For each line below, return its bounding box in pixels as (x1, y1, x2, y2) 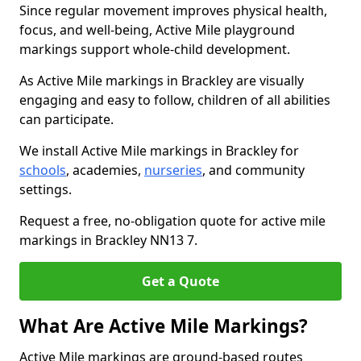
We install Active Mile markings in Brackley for (19, 142, 299, 160)
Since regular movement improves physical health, (19, 2, 327, 19)
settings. (19, 180, 72, 198)
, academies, (66, 161, 144, 179)
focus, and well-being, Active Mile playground (19, 21, 295, 39)
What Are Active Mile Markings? (19, 313, 308, 338)
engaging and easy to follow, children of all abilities (19, 91, 330, 109)
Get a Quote (142, 272, 219, 290)
